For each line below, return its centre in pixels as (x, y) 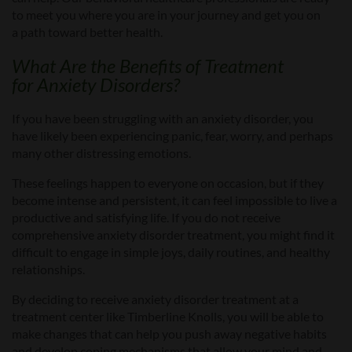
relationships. (48, 269)
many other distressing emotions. (103, 153)
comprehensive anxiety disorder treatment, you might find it (173, 235)
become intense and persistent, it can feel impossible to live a (174, 200)
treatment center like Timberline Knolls (117, 317)
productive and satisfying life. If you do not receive (146, 218)
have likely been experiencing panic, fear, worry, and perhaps (172, 136)
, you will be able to (273, 317)
